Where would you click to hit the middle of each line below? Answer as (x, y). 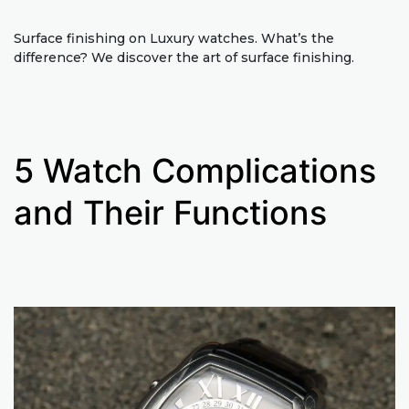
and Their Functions (170, 213)
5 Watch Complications (195, 171)
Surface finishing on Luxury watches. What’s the (174, 38)
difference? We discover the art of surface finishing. (184, 58)
